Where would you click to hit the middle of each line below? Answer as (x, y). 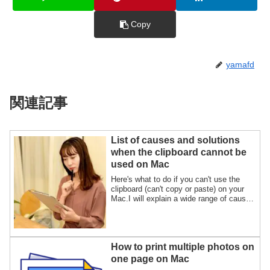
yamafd (240, 65)
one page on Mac (150, 259)
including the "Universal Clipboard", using (182, 218)
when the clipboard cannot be (178, 152)
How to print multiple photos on (182, 246)
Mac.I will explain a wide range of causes (182, 198)
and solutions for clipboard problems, (175, 208)
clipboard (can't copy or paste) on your (177, 189)
